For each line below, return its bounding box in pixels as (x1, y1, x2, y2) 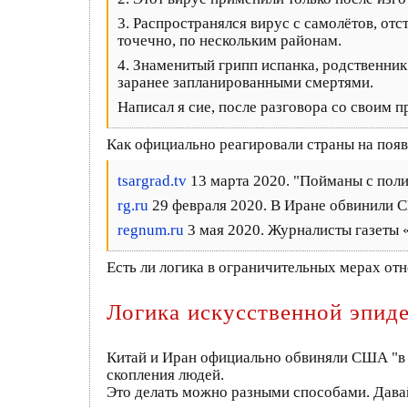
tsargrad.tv (117, 172, 187, 189)
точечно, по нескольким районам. (117, 32, 342, 49)
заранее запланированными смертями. (117, 74, 373, 91)
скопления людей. (107, 365, 224, 383)
